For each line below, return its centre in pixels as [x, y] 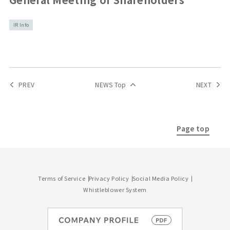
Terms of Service [62, 178]
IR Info [21, 25]
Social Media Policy [160, 178]
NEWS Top [111, 84]
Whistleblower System [115, 189]
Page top [193, 128]
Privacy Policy [109, 178]
